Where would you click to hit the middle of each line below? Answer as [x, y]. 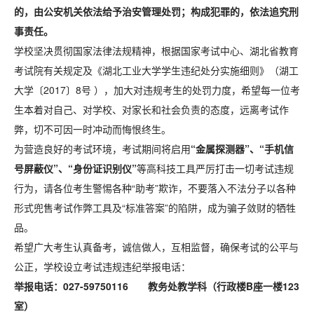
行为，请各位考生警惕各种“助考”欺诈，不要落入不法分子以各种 [155, 188]
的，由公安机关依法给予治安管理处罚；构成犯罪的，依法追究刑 [156, 11]
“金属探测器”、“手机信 [242, 149]
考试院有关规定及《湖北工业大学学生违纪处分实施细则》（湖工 [156, 70]
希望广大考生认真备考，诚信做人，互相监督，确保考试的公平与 [156, 247]
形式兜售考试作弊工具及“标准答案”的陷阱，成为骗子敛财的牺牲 [155, 207]
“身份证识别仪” [102, 168]
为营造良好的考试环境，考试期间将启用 [102, 149]
